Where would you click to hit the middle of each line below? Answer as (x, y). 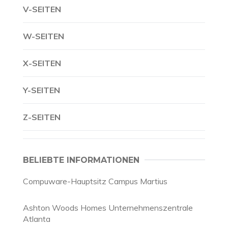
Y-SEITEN (41, 90)
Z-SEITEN (42, 117)
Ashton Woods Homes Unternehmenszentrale (108, 208)
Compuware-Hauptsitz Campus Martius (95, 181)
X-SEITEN (42, 63)
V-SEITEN (42, 9)
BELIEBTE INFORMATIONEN (81, 160)
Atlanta (37, 219)
